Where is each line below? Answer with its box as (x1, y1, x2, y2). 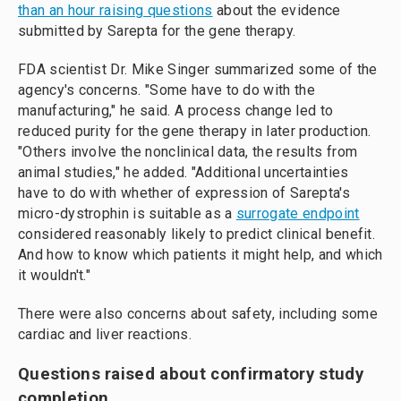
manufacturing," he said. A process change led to (18, 102, 334, 119)
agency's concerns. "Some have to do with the (18, 81, 315, 98)
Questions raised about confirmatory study (18, 364, 364, 384)
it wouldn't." (18, 267, 91, 284)
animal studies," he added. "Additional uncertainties (18, 164, 349, 181)
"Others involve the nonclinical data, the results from (18, 143, 358, 160)
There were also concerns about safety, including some (18, 305, 378, 322)
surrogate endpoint (235, 205, 360, 222)
